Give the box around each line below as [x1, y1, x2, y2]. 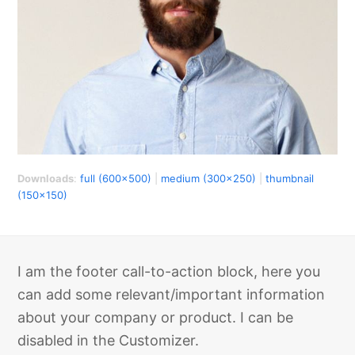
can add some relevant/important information [17, 285, 326, 303]
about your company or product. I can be [17, 308, 294, 326]
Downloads [17, 171, 74, 185]
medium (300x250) [161, 171, 257, 185]
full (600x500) [80, 171, 152, 185]
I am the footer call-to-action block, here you [17, 262, 321, 280]
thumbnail [265, 171, 315, 185]
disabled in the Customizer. [17, 331, 200, 349]
